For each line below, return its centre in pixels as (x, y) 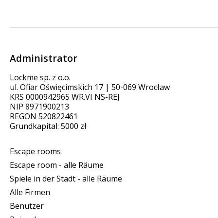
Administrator (44, 58)
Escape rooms (35, 152)
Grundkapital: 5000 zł (48, 126)
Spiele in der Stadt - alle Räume (66, 179)
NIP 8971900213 (39, 107)
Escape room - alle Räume (57, 165)
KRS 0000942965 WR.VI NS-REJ (65, 97)
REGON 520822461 (44, 117)
